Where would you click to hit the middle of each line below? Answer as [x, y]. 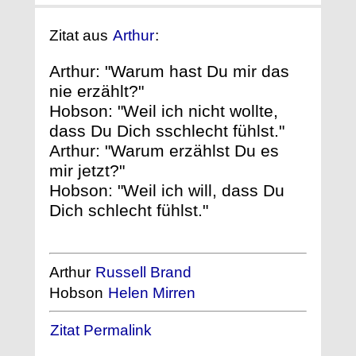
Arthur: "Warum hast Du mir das [169, 71]
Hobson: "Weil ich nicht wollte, [164, 110]
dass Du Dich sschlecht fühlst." [167, 130]
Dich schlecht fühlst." [129, 210]
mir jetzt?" [87, 170]
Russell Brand [143, 272]
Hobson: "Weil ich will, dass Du [167, 190]
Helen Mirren [152, 292]
